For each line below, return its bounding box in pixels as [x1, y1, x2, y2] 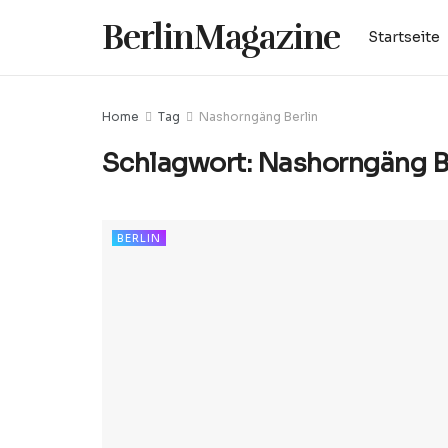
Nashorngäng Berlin [199, 109, 318, 124]
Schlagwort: [102, 147, 257, 180]
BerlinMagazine [102, 16, 341, 59]
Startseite [368, 28, 441, 46]
